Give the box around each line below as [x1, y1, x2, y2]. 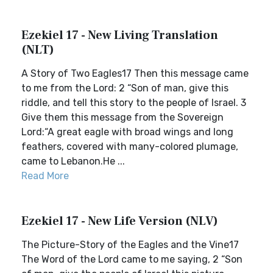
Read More [21, 170, 69, 182]
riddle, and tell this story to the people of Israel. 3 [21, 97, 246, 108]
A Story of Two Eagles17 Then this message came [21, 68, 249, 79]
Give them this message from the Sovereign [21, 112, 224, 123]
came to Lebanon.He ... [21, 155, 125, 167]
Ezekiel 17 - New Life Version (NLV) [21, 213, 218, 229]
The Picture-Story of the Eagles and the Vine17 [21, 239, 239, 250]
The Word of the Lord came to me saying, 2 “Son [21, 253, 243, 265]
